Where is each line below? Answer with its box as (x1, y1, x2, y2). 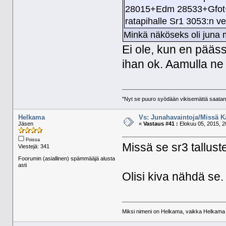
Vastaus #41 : (143, 120, 178, 127)
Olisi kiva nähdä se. (122, 171, 224, 184)
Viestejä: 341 (18, 143, 49, 149)
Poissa (24, 137, 40, 142)
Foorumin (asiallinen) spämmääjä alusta (18, 155, 115, 161)
